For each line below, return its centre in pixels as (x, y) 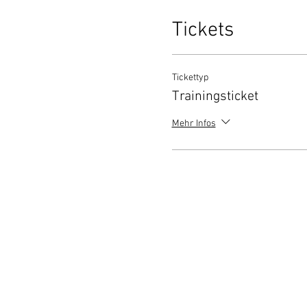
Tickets (202, 30)
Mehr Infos (194, 123)
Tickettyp (190, 78)
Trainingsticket (215, 97)
